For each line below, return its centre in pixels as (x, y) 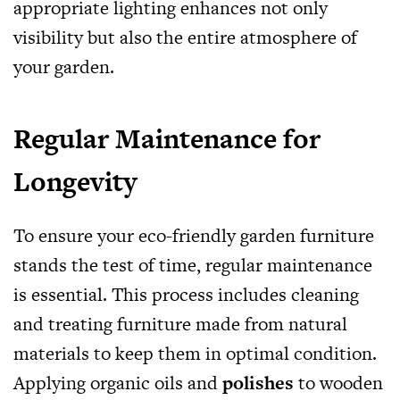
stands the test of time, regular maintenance (193, 265)
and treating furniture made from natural (180, 324)
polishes (258, 383)
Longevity (75, 181)
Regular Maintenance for (167, 138)
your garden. (64, 67)
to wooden (338, 383)
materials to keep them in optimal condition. (195, 353)
